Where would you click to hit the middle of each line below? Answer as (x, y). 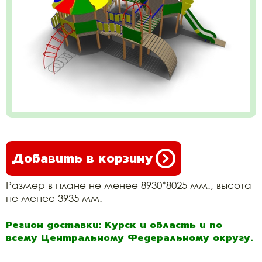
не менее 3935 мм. (54, 198)
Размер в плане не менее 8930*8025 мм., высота (129, 185)
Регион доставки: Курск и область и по (114, 225)
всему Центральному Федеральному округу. (129, 237)
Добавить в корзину (82, 158)
